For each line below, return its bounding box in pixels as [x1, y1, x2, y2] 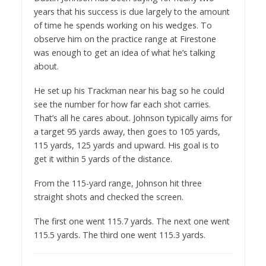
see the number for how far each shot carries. [33, 99, 211, 110]
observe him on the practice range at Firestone [33, 33, 216, 45]
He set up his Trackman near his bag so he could [33, 85, 224, 97]
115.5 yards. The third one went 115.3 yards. [33, 229, 205, 241]
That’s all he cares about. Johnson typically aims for [33, 112, 232, 124]
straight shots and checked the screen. [33, 191, 183, 203]
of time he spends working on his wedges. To [33, 20, 212, 31]
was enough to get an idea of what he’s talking [33, 47, 216, 59]
